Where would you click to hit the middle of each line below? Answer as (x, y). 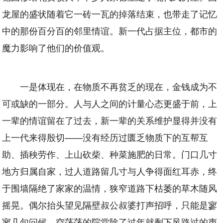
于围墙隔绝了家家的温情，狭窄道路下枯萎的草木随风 (110, 187)
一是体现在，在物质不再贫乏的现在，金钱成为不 (119, 86)
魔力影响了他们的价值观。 (56, 47)
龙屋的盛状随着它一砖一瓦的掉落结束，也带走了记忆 (110, 13)
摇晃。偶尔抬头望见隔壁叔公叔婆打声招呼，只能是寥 (110, 204)
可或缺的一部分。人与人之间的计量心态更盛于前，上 (110, 103)
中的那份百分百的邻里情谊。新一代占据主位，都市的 (110, 30)
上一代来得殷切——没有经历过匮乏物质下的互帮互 (105, 137)
